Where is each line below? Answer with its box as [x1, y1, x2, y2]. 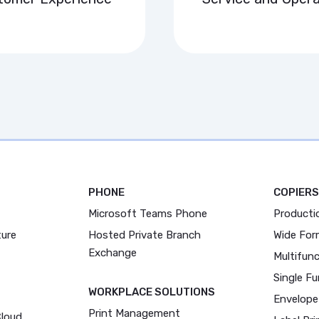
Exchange [88, 246, 137, 259]
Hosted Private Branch [88, 229, 201, 241]
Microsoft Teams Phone [88, 207, 207, 220]
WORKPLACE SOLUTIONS [88, 286, 215, 298]
